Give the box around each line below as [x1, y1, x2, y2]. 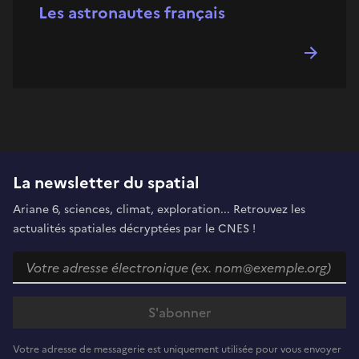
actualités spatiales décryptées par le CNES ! [13, 220, 256, 237]
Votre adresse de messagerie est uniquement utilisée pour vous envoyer [13, 341, 341, 357]
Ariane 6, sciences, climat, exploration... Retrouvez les [13, 200, 305, 218]
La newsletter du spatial [13, 170, 200, 195]
